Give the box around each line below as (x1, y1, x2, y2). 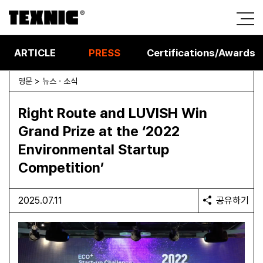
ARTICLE (14, 47, 56, 59)
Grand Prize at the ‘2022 (18, 123, 180, 140)
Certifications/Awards (147, 47, 255, 59)
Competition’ (18, 159, 104, 176)
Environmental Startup (18, 141, 169, 158)
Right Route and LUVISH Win (18, 104, 207, 122)
